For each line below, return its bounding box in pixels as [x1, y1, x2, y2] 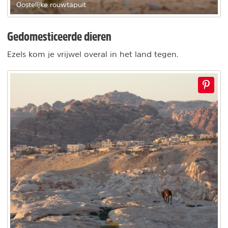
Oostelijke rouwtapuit [16, 1, 86, 8]
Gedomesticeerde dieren [7, 30, 111, 42]
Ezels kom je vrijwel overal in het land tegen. [7, 50, 181, 58]
